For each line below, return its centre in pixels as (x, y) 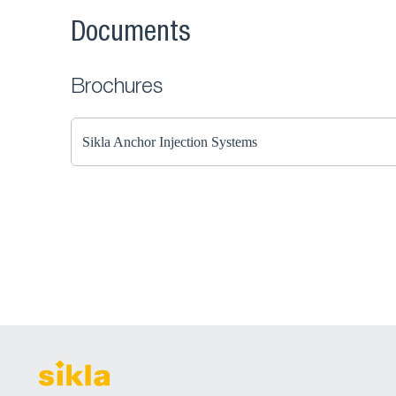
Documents (131, 34)
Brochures (117, 88)
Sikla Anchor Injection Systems (170, 142)
